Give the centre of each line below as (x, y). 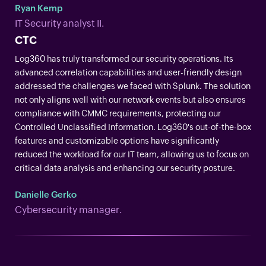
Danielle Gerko (46, 194)
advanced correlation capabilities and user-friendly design (128, 72)
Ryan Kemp (39, 8)
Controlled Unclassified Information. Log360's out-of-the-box (133, 127)
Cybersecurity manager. (68, 210)
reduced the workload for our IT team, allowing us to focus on (132, 154)
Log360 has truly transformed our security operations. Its (124, 58)
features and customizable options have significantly (117, 140)
